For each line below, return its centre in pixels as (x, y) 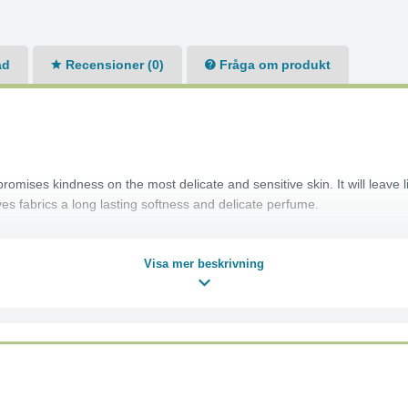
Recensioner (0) (113, 65)
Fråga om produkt (273, 65)
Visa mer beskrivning (204, 264)
